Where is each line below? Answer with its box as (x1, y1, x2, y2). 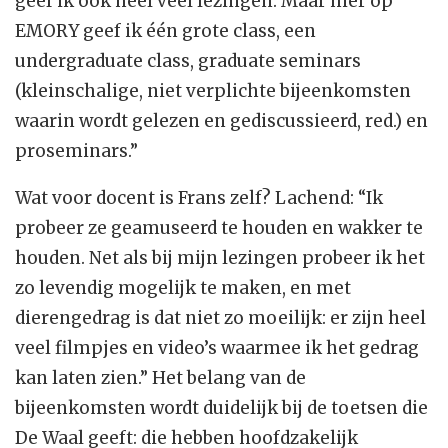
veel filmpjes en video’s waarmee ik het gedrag (15, 337, 419, 360)
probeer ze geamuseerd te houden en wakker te (15, 217, 423, 240)
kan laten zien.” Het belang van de (15, 367, 306, 390)
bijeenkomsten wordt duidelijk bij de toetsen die (15, 397, 428, 420)
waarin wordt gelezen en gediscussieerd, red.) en (15, 110, 428, 133)
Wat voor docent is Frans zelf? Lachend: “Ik (15, 187, 383, 210)
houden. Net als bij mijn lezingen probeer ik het (15, 247, 425, 270)
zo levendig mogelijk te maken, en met (15, 277, 351, 300)
